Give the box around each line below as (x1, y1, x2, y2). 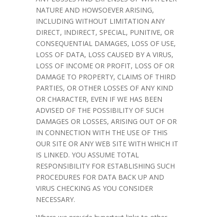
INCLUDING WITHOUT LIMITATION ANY (36, 16, 165, 26)
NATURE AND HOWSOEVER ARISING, (36, 5, 154, 15)
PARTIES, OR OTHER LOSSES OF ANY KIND (36, 83, 173, 93)
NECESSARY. (36, 195, 75, 204)
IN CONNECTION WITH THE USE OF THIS (36, 128, 168, 137)
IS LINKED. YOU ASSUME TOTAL (36, 150, 139, 159)
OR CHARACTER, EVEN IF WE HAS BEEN (36, 94, 162, 104)
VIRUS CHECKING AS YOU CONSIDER (36, 184, 153, 193)
